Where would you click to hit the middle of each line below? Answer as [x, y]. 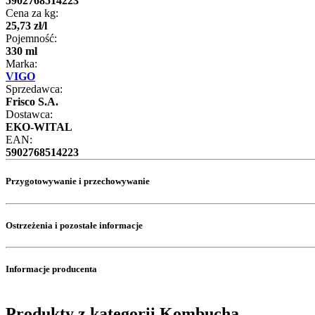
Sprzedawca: [34, 89]
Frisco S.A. [32, 102]
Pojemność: [31, 39]
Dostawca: [29, 115]
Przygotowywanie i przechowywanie [78, 181]
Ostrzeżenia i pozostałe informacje [74, 225]
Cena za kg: [32, 13]
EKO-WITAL [39, 127]
